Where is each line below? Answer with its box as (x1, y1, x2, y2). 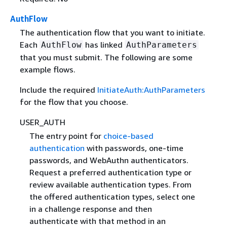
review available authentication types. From (29, 179, 192, 190)
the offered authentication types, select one (29, 192, 195, 202)
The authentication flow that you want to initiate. (19, 27, 205, 38)
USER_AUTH (19, 117, 65, 128)
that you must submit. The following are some (19, 52, 193, 63)
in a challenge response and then (29, 204, 152, 214)
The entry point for (29, 131, 103, 141)
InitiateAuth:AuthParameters (97, 85, 205, 95)
